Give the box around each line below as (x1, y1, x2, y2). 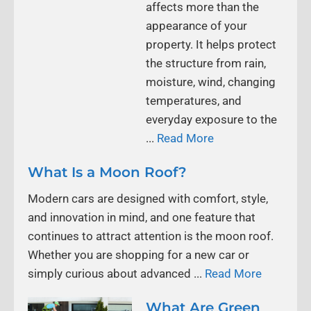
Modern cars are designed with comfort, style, (28, 191, 268, 205)
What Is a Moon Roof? (28, 163, 187, 180)
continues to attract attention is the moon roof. (28, 228, 274, 243)
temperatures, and (146, 93, 242, 108)
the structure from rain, (146, 56, 266, 70)
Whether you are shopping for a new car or (28, 247, 249, 262)
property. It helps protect (146, 37, 276, 51)
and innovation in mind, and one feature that (28, 210, 255, 224)
